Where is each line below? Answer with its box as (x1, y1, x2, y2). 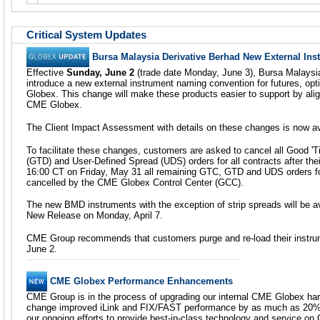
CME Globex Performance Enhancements (50, 275, 233, 286)
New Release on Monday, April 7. (26, 210, 163, 221)
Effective (26, 67, 66, 79)
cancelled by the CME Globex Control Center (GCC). (26, 176, 244, 188)
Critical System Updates (26, 29, 146, 41)
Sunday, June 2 (66, 67, 134, 79)
